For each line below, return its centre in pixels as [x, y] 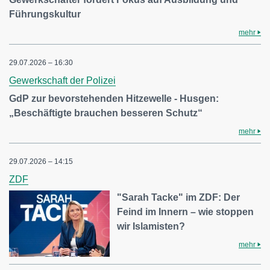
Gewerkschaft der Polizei [62, 81]
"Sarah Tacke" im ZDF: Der [179, 198]
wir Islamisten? [151, 227]
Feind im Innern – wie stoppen [186, 212]
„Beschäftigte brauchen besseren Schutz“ [106, 113]
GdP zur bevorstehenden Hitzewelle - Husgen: [114, 99]
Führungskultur [45, 14]
